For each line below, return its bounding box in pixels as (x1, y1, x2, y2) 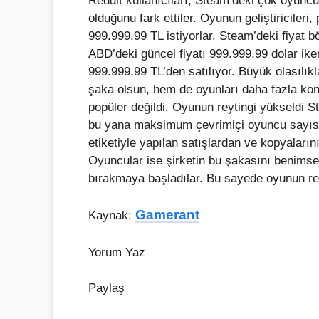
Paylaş (88, 281, 125, 296)
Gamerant (135, 207, 199, 223)
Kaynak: (88, 209, 135, 223)
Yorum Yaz (88, 245, 145, 259)
